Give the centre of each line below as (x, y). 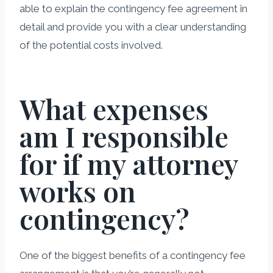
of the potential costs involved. (91, 45)
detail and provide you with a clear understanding (133, 27)
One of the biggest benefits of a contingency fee (133, 255)
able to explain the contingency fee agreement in (133, 8)
